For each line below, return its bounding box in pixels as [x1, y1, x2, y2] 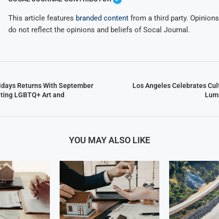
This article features [8, 13, 76, 22]
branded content [75, 13, 129, 22]
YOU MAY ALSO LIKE [68, 135, 150, 146]
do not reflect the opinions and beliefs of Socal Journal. [8, 25, 190, 34]
